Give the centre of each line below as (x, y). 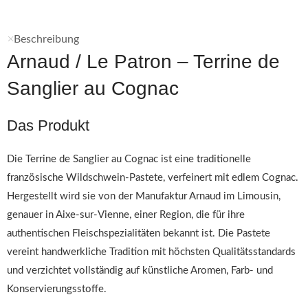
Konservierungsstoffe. (57, 289)
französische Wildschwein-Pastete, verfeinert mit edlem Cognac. (153, 178)
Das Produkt (48, 125)
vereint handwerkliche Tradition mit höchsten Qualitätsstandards (151, 252)
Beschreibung (46, 39)
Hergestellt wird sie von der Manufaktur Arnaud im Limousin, (144, 196)
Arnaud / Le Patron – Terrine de (143, 62)
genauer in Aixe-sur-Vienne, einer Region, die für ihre (126, 215)
